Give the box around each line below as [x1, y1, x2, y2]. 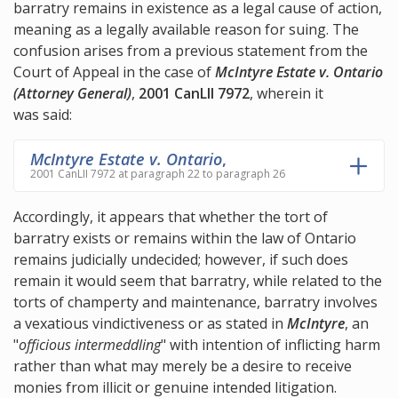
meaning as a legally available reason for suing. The [13, 20, 359, 39]
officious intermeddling [19, 335, 161, 355]
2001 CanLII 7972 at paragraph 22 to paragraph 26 [30, 166, 285, 182]
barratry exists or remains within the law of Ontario [13, 228, 356, 249]
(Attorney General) [13, 84, 131, 103]
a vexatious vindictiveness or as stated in [13, 314, 287, 334]
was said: [13, 105, 72, 124]
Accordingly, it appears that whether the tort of [13, 207, 328, 227]
